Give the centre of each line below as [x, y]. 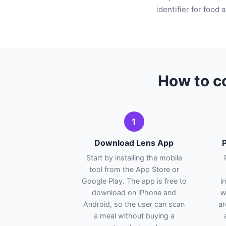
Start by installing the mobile [134, 158]
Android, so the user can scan [134, 204]
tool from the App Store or [134, 169]
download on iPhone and [134, 193]
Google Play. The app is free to [134, 181]
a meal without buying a [134, 216]
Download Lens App [134, 143]
